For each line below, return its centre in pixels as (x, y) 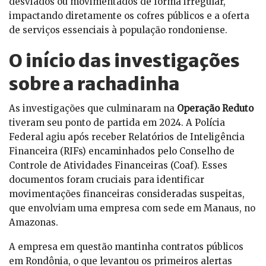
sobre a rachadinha (94, 84)
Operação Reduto (215, 109)
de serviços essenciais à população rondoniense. (118, 30)
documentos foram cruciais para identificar (107, 180)
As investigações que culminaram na (93, 109)
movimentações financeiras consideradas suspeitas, (127, 194)
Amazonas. (34, 223)
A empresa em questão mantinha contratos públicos (126, 247)
